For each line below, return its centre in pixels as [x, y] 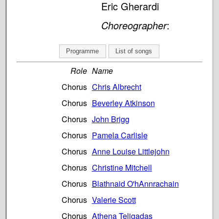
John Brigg [110, 119]
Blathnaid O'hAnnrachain [135, 183]
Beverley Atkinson [123, 103]
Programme [83, 51]
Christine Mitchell [122, 167]
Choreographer [134, 25]
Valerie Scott [114, 199]
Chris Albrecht [116, 87]
